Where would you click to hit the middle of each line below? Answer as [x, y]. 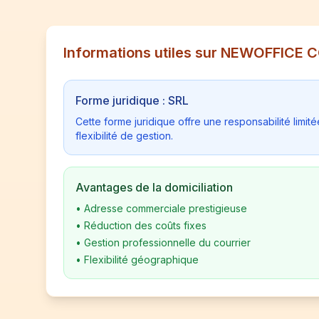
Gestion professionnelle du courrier [167, 242]
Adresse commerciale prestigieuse [166, 208]
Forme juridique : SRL [132, 100]
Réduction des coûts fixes [145, 225]
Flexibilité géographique [141, 260]
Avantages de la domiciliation [154, 187]
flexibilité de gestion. [124, 136]
